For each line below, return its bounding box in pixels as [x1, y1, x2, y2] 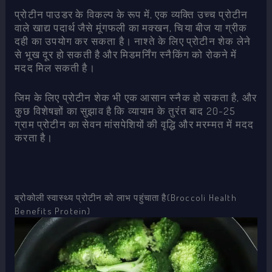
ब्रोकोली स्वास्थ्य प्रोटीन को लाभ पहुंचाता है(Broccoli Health [15, 191, 237, 204]
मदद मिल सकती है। [15, 61, 95, 74]
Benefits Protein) [15, 205, 91, 217]
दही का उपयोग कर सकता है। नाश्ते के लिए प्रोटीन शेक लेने [15, 34, 251, 47]
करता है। [15, 131, 53, 144]
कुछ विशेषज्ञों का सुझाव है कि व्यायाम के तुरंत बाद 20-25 [15, 104, 236, 117]
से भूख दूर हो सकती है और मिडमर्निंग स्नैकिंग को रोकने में [15, 47, 237, 61]
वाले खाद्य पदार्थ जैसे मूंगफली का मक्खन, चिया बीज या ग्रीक [15, 21, 248, 34]
